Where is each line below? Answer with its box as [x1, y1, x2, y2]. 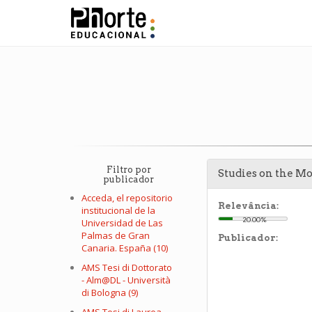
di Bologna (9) [81, 286, 138, 299]
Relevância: [218, 201, 279, 211]
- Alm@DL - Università [81, 274, 171, 286]
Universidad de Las [81, 217, 163, 229]
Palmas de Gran [81, 229, 150, 242]
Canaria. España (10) [81, 242, 168, 254]
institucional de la [81, 204, 155, 217]
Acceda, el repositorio [81, 192, 173, 204]
